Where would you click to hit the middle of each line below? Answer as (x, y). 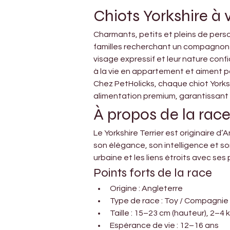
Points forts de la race (153, 172)
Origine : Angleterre (146, 188)
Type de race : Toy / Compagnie (169, 200)
